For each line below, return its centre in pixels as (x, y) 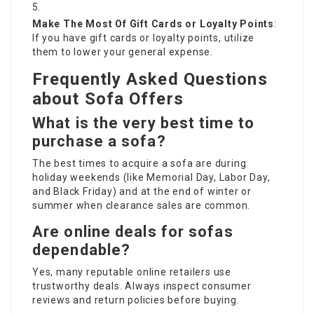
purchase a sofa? (99, 141)
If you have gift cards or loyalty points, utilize (144, 38)
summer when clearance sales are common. (142, 205)
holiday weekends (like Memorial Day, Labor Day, (151, 177)
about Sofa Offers (108, 99)
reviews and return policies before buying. (136, 300)
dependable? (82, 250)
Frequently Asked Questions (150, 79)
